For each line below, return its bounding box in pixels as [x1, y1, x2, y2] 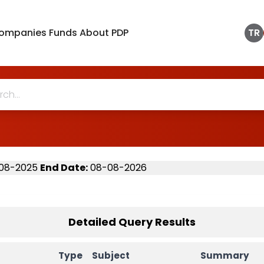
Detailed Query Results [68, 214, 196, 229]
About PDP [79, 26, 128, 39]
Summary [200, 249, 249, 262]
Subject [92, 249, 130, 262]
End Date [40, 161, 85, 174]
